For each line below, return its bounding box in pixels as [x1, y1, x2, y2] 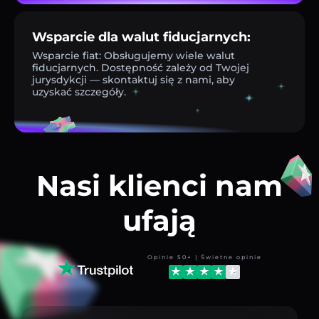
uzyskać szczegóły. [32, 85, 126, 98]
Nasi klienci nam [36, 167, 283, 203]
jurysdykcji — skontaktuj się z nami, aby [32, 73, 235, 86]
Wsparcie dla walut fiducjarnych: [32, 28, 251, 45]
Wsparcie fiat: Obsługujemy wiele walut [32, 48, 235, 62]
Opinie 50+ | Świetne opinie [147, 253, 262, 261]
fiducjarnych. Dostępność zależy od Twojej [32, 61, 249, 74]
